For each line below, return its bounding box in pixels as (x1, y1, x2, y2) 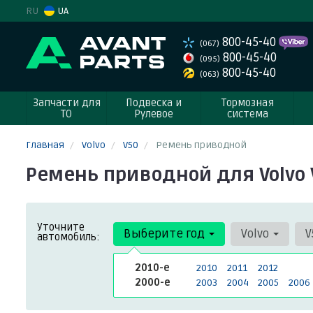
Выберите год (124, 226, 208, 241)
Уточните (37, 221, 85, 233)
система (226, 108, 268, 120)
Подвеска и (126, 96, 182, 109)
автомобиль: (37, 231, 100, 243)
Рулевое (134, 108, 173, 120)
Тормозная (221, 96, 274, 109)
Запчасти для (32, 96, 101, 109)
